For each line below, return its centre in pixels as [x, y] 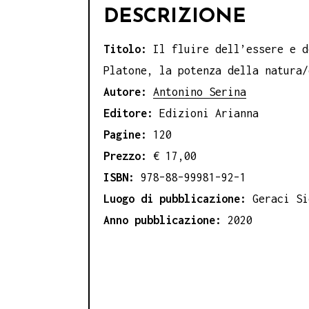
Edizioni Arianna [209, 113]
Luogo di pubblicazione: [178, 198]
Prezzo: [128, 156]
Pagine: [125, 134]
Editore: [131, 113]
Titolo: [128, 49]
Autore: [128, 91]
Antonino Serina [200, 91]
